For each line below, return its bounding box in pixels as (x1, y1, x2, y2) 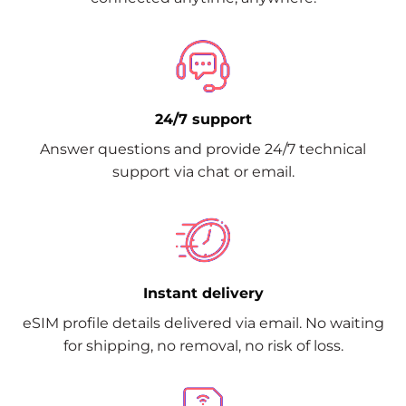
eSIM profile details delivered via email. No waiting (22, 314, 384, 333)
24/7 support (154, 111, 252, 129)
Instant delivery (142, 285, 264, 303)
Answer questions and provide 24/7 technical (40, 140, 366, 159)
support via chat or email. (111, 163, 295, 181)
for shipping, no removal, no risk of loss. (63, 337, 343, 355)
